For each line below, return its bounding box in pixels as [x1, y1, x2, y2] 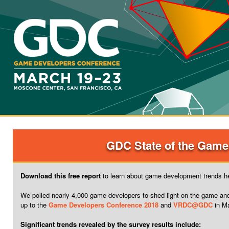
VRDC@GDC [173, 200, 213, 210]
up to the [20, 200, 49, 210]
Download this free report [20, 171, 101, 180]
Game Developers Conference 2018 [49, 200, 158, 210]
